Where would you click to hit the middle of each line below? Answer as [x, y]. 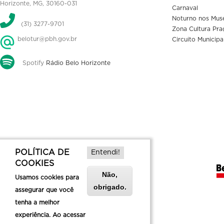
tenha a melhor [37, 202]
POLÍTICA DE [42, 152]
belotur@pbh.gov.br [46, 39]
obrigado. [110, 187]
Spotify [33, 63]
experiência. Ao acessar [50, 215]
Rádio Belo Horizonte [78, 63]
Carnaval [185, 8]
